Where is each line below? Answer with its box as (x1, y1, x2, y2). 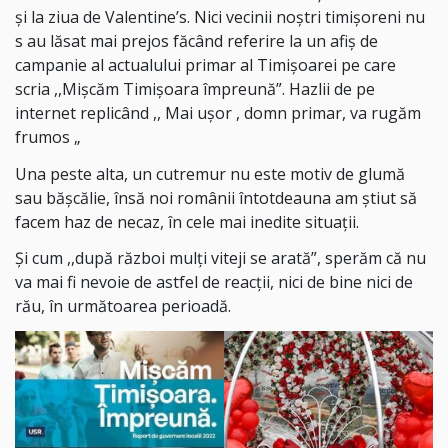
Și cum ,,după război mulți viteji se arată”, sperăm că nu (15, 247, 426, 270)
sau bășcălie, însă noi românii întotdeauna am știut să (15, 186, 417, 209)
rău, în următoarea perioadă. (15, 295, 231, 318)
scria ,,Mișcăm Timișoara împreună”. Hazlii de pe (15, 77, 375, 100)
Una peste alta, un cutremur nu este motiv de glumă (15, 162, 405, 185)
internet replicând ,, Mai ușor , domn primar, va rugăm (15, 101, 421, 124)
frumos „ (15, 125, 81, 148)
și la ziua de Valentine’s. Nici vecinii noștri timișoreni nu (15, 5, 425, 28)
